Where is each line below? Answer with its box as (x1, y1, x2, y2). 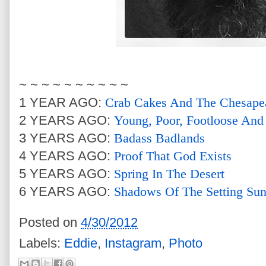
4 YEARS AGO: (19, 148, 114, 163)
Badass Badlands (114, 130, 205, 145)
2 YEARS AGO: (19, 112, 114, 128)
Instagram (104, 236, 161, 251)
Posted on (19, 215, 81, 230)
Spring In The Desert (114, 166, 224, 181)
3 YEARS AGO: (19, 130, 114, 145)
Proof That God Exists (114, 148, 232, 163)
